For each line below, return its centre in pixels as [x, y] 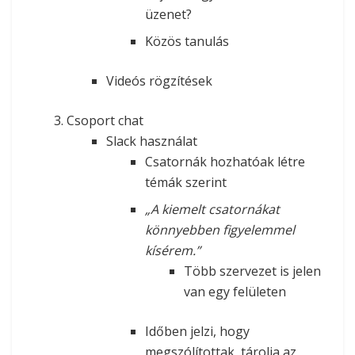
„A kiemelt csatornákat [212, 209]
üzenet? [168, 14]
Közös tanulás [187, 41]
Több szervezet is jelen [253, 271]
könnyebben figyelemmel [219, 229]
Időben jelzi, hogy [197, 331]
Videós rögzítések [159, 80]
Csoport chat [105, 120]
